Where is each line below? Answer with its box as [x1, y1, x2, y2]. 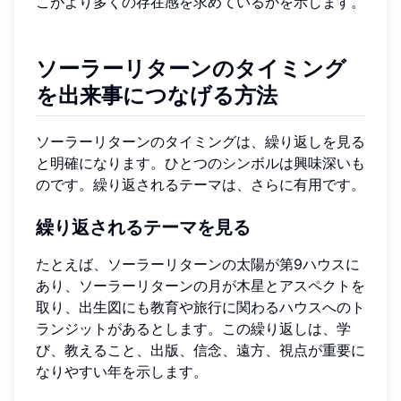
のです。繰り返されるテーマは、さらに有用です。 [36, 175, 365, 194]
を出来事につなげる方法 [36, 82, 277, 109]
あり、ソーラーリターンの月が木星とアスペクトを [36, 277, 365, 295]
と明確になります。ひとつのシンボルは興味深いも [36, 154, 365, 173]
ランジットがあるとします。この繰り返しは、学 [36, 320, 351, 338]
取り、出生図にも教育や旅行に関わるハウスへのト [36, 298, 365, 317]
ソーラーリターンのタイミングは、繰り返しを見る [36, 132, 365, 151]
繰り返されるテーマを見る [36, 217, 251, 239]
